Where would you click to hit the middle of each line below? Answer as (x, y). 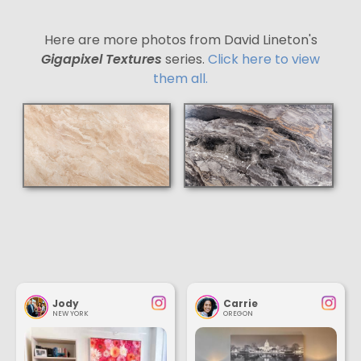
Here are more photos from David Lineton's (180, 40)
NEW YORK (71, 314)
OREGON (238, 314)
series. (185, 60)
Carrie (240, 304)
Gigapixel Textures (102, 60)
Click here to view (264, 60)
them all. (180, 79)
